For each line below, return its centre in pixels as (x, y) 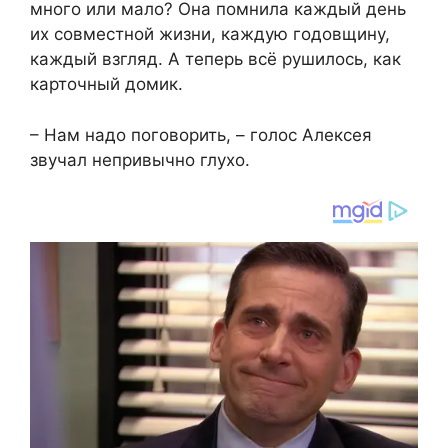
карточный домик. (106, 84)
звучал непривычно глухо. (140, 159)
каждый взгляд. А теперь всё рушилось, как (215, 59)
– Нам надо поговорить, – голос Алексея (201, 134)
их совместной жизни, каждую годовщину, (210, 34)
